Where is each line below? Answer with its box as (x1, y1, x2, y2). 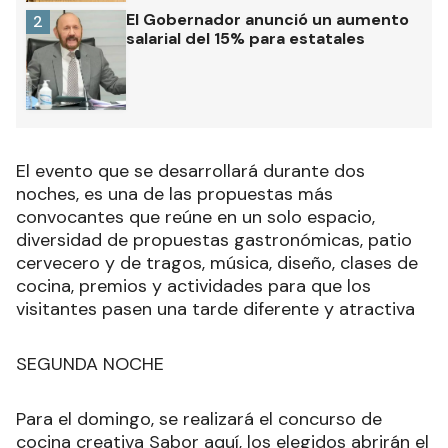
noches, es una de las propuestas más (16, 181, 333, 206)
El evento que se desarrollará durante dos (16, 158, 365, 183)
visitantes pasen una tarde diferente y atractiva (16, 296, 415, 321)
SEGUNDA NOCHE (16, 351, 164, 376)
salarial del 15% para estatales (126, 27, 365, 49)
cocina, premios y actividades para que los (16, 273, 371, 298)
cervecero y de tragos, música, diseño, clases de (16, 250, 418, 275)
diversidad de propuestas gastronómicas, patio (16, 227, 412, 252)
